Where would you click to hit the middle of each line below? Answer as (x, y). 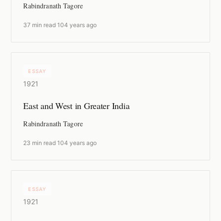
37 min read (40, 25)
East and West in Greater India (76, 106)
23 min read (40, 143)
